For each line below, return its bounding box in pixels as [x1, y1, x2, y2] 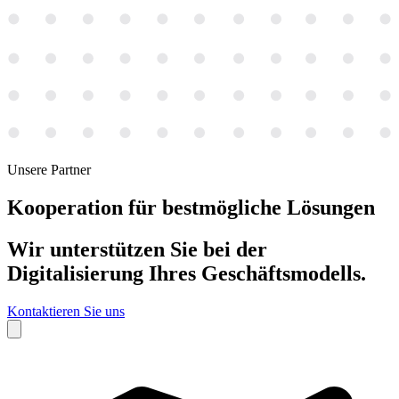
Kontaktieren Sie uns [7, 304, 125, 320]
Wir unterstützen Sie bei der [7, 238, 267, 262]
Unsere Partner [7, 162, 91, 178]
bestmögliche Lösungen [162, 196, 375, 220]
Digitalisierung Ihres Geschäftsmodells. [7, 262, 366, 286]
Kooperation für [7, 196, 162, 220]
